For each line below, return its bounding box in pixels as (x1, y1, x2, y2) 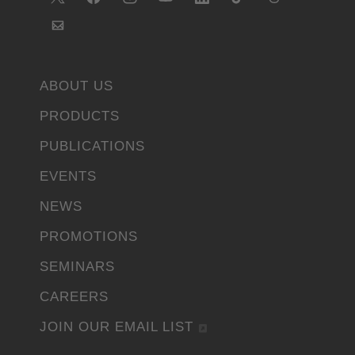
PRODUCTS (40, 109, 120, 124)
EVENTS (40, 169, 97, 185)
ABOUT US (40, 78, 113, 94)
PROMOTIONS (40, 229, 138, 245)
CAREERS (40, 289, 109, 305)
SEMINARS (40, 259, 115, 275)
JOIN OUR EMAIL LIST (40, 319, 193, 335)
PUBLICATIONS (40, 139, 145, 155)
